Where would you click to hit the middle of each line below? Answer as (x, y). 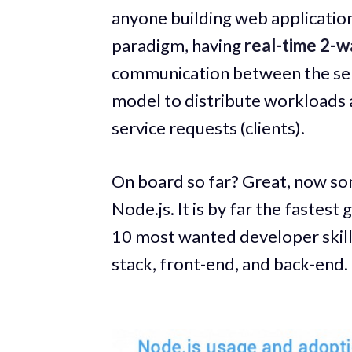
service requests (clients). (208, 127)
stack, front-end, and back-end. (230, 263)
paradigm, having (178, 45)
